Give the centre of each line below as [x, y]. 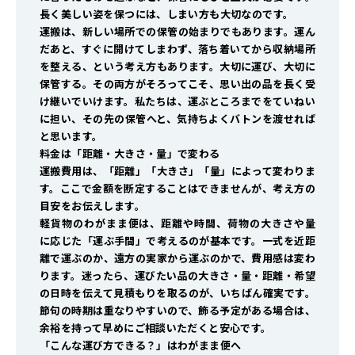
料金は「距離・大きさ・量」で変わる [130, 154]
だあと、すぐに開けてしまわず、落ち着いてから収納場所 [177, 49]
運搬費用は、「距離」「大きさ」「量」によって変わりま [177, 171]
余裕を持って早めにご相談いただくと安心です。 [156, 328]
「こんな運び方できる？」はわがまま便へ [141, 345]
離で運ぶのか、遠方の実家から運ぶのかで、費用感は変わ [177, 258]
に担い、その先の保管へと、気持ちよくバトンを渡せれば [177, 119]
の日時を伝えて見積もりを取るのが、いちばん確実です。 [177, 293]
